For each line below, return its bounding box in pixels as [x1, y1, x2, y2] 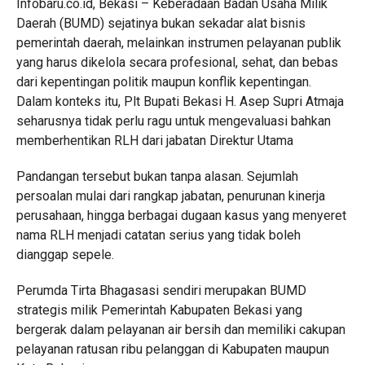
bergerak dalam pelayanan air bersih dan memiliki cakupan [15, 322, 345, 337]
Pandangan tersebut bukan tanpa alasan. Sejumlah [15, 169, 298, 184]
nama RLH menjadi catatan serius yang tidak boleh [15, 227, 301, 243]
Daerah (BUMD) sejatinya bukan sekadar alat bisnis [15, 15, 306, 31]
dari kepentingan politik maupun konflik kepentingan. [15, 74, 311, 90]
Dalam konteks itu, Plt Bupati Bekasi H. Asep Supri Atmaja [15, 94, 344, 109]
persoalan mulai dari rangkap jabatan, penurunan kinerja [15, 188, 325, 204]
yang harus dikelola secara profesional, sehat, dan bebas [15, 55, 338, 70]
